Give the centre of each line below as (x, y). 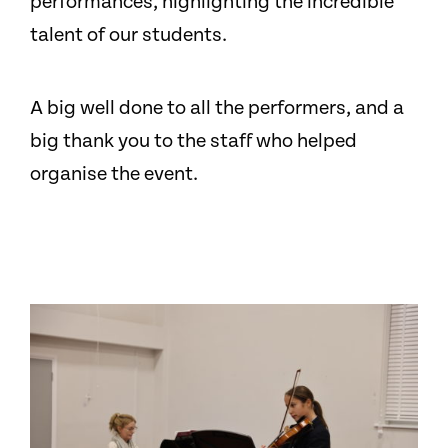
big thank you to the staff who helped (193, 142)
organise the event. (114, 175)
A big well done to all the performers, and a (217, 109)
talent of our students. (128, 36)
